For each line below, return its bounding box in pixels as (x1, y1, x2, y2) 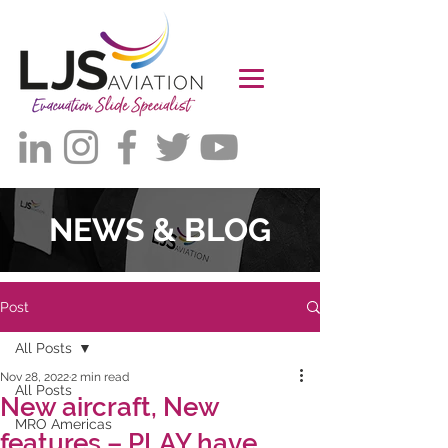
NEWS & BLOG (49, 211, 271, 248)
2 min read (71, 370, 129, 384)
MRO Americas (15, 416, 112, 432)
